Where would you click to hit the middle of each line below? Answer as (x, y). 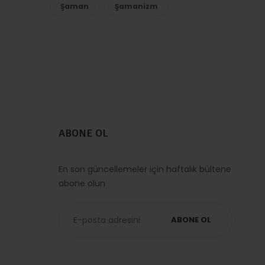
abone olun (82, 183)
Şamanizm (136, 6)
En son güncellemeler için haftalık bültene (145, 169)
